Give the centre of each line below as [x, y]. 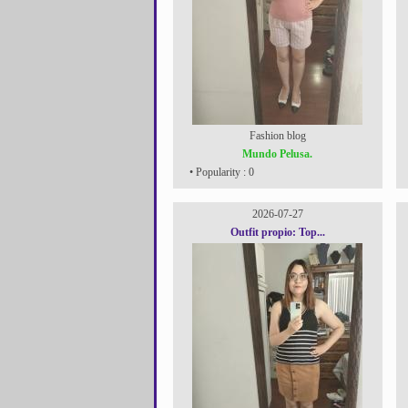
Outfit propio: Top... [277, 232]
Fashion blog [277, 136]
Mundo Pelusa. [277, 154]
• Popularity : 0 [220, 172]
